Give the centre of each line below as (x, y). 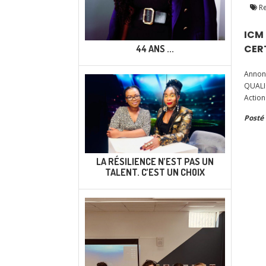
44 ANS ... (155, 49)
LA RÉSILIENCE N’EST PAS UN (155, 161)
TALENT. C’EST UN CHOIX (155, 172)
